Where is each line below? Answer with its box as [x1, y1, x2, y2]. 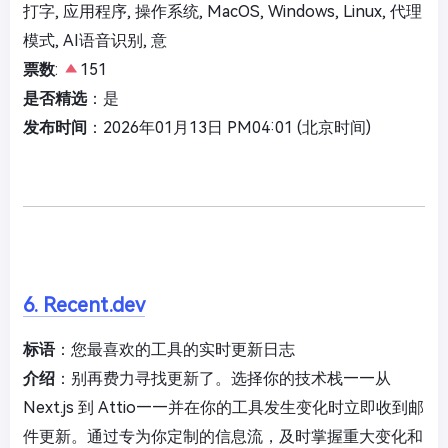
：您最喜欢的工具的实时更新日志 [55, 340, 295, 360]
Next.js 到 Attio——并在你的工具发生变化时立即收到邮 [23, 398, 424, 418]
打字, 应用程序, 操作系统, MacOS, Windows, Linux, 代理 [23, 2, 422, 22]
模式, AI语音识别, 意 [23, 31, 167, 51]
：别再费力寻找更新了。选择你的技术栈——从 [55, 369, 391, 389]
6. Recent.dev [23, 293, 145, 318]
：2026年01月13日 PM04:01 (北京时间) [87, 118, 371, 138]
